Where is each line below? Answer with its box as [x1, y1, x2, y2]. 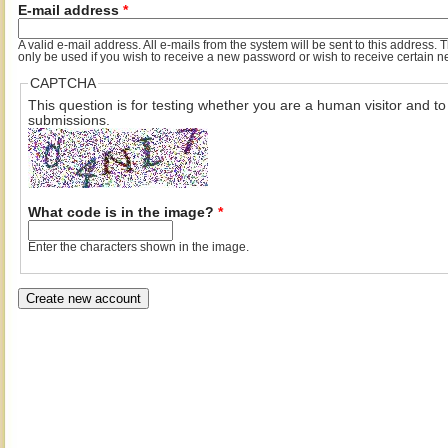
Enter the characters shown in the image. [27, 240, 249, 253]
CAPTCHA [29, 76, 96, 92]
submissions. [27, 112, 110, 128]
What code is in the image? [27, 204, 218, 220]
